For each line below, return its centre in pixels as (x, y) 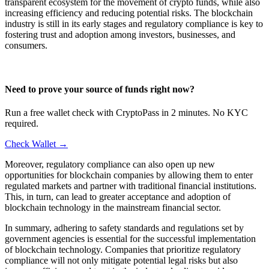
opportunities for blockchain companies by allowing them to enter (129, 175)
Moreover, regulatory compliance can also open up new (110, 165)
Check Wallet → (36, 144)
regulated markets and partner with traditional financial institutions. (131, 186)
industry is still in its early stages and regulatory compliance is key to (134, 23)
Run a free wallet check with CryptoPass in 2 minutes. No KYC (126, 113)
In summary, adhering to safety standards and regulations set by (124, 228)
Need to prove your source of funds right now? (100, 89)
